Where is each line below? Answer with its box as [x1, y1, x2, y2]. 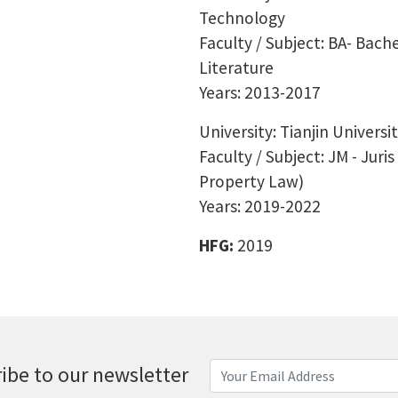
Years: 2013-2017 [199, 82, 321, 103]
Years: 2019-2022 [199, 195, 321, 217]
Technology [199, 7, 285, 28]
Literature [199, 57, 274, 78]
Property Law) [199, 171, 304, 192]
